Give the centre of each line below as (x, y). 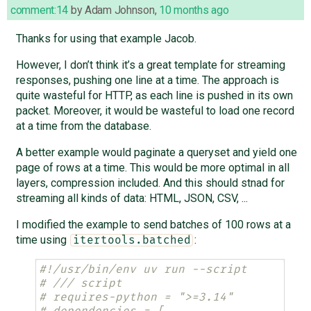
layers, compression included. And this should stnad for (150, 183)
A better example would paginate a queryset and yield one (156, 153)
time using (42, 240)
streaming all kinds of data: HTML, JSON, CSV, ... (132, 199)
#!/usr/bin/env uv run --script (143, 270)
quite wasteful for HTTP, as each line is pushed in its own (154, 96)
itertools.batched (132, 241)
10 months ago (194, 10)
